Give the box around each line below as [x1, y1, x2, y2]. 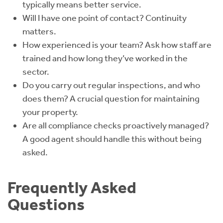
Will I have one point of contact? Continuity [22, 12, 187, 23]
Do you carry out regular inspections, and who [22, 80, 200, 91]
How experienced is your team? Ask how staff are [22, 39, 212, 50]
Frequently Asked [7, 178, 136, 198]
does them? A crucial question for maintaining [22, 93, 200, 104]
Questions [7, 195, 85, 215]
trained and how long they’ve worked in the [22, 53, 188, 64]
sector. [22, 66, 49, 77]
